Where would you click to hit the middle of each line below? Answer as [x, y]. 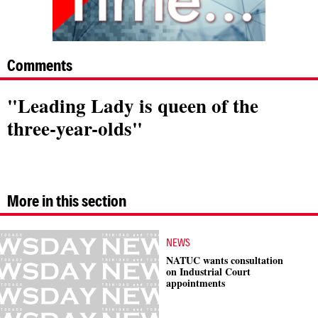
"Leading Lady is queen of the [133, 105]
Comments [40, 65]
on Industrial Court [208, 272]
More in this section [67, 200]
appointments [196, 283]
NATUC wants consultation [225, 260]
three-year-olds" [75, 128]
